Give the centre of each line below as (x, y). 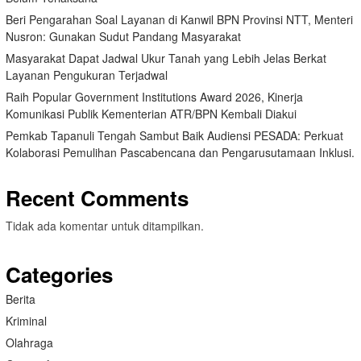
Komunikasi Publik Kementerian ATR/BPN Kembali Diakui (151, 113)
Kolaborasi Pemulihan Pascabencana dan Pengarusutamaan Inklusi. (180, 152)
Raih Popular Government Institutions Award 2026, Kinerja (154, 96)
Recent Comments (97, 197)
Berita (21, 299)
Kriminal (26, 320)
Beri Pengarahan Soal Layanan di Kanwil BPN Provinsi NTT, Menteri (179, 19)
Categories (59, 274)
